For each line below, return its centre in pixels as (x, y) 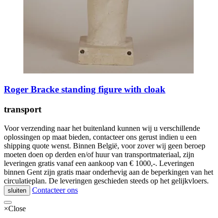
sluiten (17, 190)
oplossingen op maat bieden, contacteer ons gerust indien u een (100, 137)
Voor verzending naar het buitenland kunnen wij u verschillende (102, 128)
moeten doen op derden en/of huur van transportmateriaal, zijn (99, 154)
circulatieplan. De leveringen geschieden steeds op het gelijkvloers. (106, 181)
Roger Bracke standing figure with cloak (85, 90)
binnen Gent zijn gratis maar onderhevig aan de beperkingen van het (109, 172)
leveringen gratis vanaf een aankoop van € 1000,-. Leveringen (99, 163)
